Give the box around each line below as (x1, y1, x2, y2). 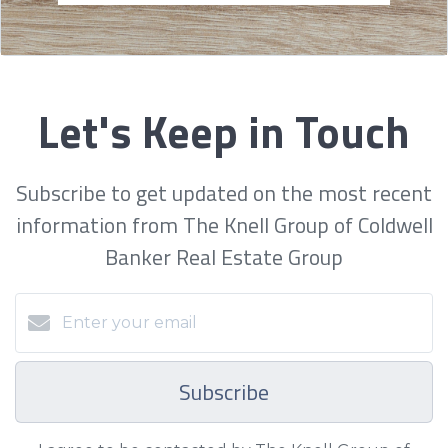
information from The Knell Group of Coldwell (15, 208, 433, 241)
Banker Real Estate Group (105, 240, 343, 273)
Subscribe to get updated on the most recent (16, 176, 432, 209)
